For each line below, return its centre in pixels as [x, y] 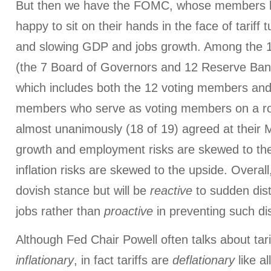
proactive [129, 211]
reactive [171, 191]
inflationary [45, 260]
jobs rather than [60, 211]
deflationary [204, 260]
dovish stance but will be [83, 191]
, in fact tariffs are [123, 260]
